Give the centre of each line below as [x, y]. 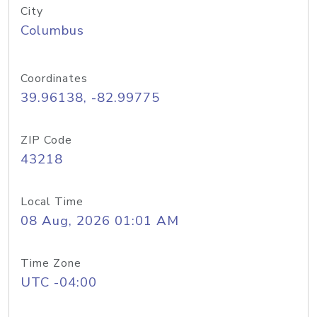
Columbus [52, 30]
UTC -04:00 [59, 282]
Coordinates [54, 79]
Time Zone [51, 263]
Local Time [52, 202]
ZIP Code [46, 140]
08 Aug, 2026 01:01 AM [100, 221]
